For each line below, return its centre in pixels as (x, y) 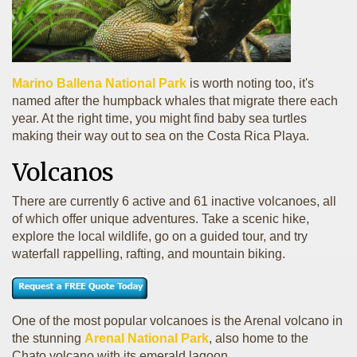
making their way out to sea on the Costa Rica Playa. (161, 136)
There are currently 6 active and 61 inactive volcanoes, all (174, 201)
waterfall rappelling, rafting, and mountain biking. (149, 254)
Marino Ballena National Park (99, 83)
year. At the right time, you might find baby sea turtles (159, 118)
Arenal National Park (147, 338)
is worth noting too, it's (252, 83)
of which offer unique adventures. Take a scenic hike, (161, 219)
